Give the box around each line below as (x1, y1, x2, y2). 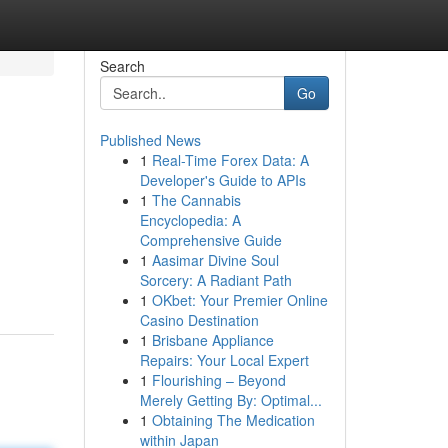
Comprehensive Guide (139, 230, 282, 250)
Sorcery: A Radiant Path (139, 270, 292, 290)
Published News (99, 130, 201, 150)
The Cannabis (151, 190, 241, 210)
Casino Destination (139, 310, 259, 330)
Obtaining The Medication (151, 410, 315, 430)
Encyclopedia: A (139, 210, 241, 230)
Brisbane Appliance (151, 330, 274, 350)
